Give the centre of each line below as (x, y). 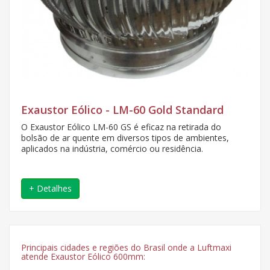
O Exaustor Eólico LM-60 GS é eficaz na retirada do (121, 127)
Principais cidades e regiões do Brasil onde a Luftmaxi (126, 247)
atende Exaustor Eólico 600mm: (83, 256)
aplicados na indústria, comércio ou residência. (112, 149)
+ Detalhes (50, 188)
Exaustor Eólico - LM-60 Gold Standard (122, 110)
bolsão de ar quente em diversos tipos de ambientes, (125, 138)
